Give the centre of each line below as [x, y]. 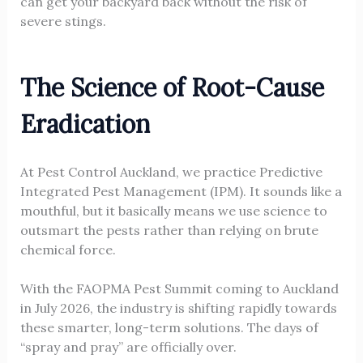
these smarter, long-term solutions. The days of [169, 328]
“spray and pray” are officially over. [128, 347]
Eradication [85, 124]
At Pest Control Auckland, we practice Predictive [171, 172]
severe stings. [63, 21]
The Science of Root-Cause [172, 88]
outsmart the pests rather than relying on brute [169, 231]
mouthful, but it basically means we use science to [173, 211]
